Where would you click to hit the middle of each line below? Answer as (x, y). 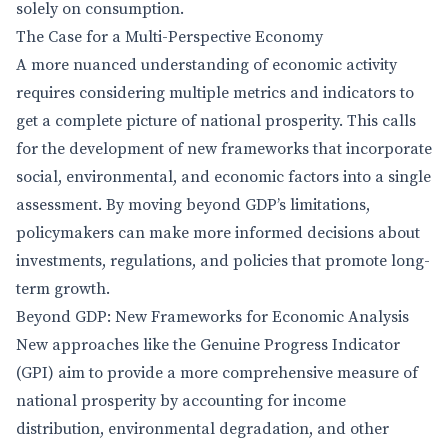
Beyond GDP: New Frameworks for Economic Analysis (212, 317)
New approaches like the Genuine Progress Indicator (208, 345)
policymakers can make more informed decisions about (218, 233)
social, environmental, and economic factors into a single (223, 177)
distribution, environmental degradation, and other (202, 429)
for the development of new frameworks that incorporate (224, 149)
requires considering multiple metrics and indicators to (215, 93)
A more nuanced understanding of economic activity (206, 65)
